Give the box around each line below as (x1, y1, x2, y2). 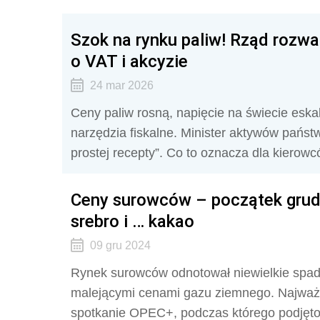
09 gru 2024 (89, 239, 151, 251)
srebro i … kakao (71, 211, 194, 231)
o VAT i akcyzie (71, 51, 188, 71)
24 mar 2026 (89, 79, 154, 91)
